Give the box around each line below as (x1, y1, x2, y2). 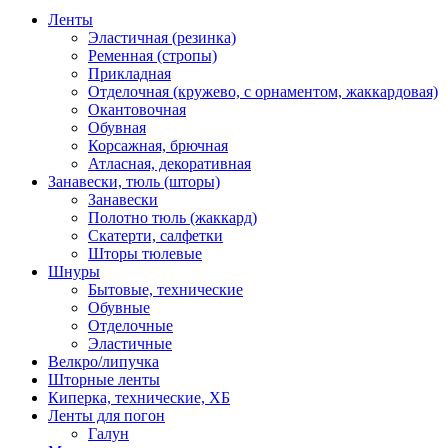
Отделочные (88, 316, 173, 334)
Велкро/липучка (48, 352, 159, 370)
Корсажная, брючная (88, 136, 228, 154)
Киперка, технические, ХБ (48, 388, 230, 406)
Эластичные (88, 334, 172, 352)
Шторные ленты (48, 370, 160, 388)
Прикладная (88, 64, 171, 82)
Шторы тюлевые (88, 244, 202, 262)
